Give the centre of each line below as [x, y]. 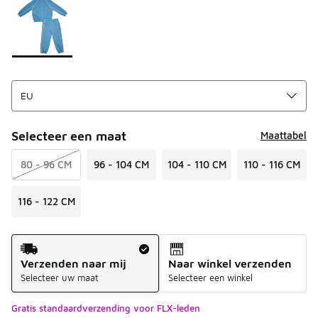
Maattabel [284, 136]
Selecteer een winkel [210, 277]
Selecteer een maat [69, 136]
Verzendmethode [54, 241]
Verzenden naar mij [73, 263]
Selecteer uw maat [60, 277]
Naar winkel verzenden [230, 263]
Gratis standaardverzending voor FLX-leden [106, 308]
